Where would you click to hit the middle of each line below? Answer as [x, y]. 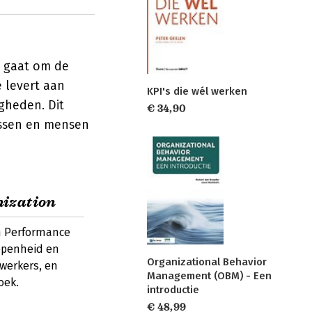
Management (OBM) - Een [209, 276]
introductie [173, 290]
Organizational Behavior [207, 262]
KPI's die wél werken [197, 92]
